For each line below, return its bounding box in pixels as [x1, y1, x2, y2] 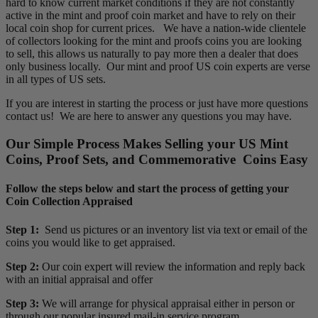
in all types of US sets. [6, 73, 106, 86]
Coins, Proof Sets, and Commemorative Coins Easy [6, 152, 308, 168]
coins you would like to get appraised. [6, 236, 175, 248]
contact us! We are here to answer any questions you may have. [6, 110, 292, 123]
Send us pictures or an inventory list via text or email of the [39, 223, 307, 236]
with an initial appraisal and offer [6, 273, 153, 285]
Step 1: [6, 223, 39, 236]
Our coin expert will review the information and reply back [39, 260, 305, 273]
